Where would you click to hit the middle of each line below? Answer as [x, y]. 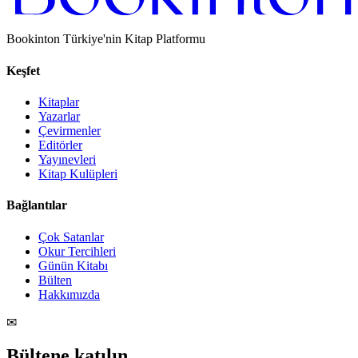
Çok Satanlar [71, 237]
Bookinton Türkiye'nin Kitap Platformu [106, 39]
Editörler [60, 145]
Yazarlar [59, 116]
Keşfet [23, 70]
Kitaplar [59, 102]
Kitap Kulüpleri [78, 174]
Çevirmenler [70, 131]
